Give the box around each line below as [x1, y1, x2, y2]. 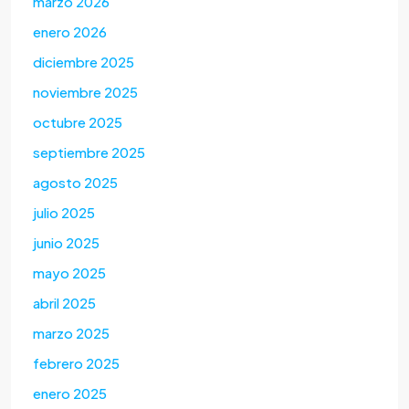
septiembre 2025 [33, 143, 145, 162]
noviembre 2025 [33, 83, 138, 101]
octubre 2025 [33, 113, 122, 131]
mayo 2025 [33, 264, 106, 282]
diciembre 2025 [33, 53, 134, 71]
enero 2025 [33, 384, 107, 403]
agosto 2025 [33, 173, 118, 192]
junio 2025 [33, 234, 100, 252]
